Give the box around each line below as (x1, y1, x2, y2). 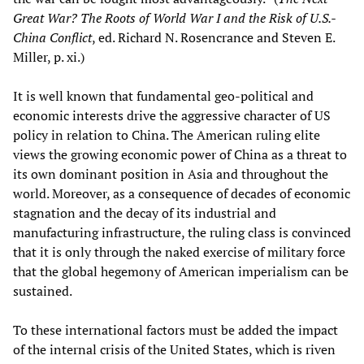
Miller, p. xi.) (13, 47, 84, 66)
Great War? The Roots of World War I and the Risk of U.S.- (13, 8, 336, 27)
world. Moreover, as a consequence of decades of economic (13, 184, 350, 202)
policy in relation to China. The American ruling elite (13, 125, 320, 144)
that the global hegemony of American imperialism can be (13, 262, 349, 280)
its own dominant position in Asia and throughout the (13, 164, 328, 183)
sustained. (13, 281, 72, 300)
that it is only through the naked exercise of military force (13, 242, 345, 261)
